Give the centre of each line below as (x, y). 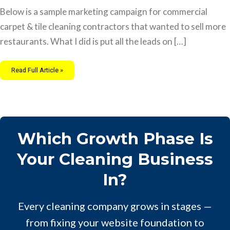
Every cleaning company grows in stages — (115, 206)
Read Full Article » (37, 70)
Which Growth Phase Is (115, 138)
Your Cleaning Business (115, 159)
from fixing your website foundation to (115, 223)
